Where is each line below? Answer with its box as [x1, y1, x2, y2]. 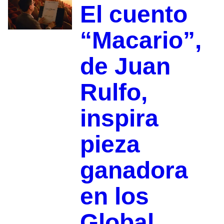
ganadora [79, 157, 188, 184]
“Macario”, [79, 27, 201, 54]
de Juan [79, 53, 170, 80]
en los [79, 183, 149, 210]
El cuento [79, 1, 187, 28]
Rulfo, [79, 79, 147, 106]
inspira [79, 105, 158, 132]
